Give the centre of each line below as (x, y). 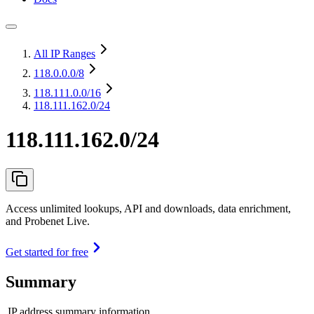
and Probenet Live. (48, 221)
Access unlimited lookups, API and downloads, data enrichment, (148, 208)
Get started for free (47, 252)
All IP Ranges (64, 54)
